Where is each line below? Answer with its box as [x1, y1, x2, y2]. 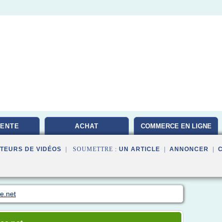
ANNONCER [169, 146, 209, 153]
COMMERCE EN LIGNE [140, 122, 212, 130]
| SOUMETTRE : [61, 146, 119, 153]
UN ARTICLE [119, 146, 160, 153]
